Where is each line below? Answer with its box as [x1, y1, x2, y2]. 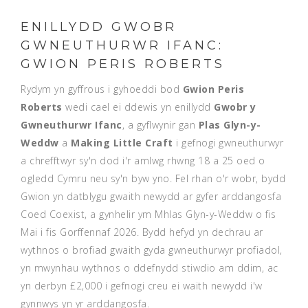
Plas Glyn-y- [198, 118, 261, 131]
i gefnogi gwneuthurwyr [173, 136, 283, 149]
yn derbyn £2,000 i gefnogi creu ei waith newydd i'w [21, 279, 263, 292]
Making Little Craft [71, 136, 173, 149]
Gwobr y [214, 100, 256, 113]
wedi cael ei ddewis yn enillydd [62, 100, 214, 113]
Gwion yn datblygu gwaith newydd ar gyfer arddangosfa [21, 190, 281, 203]
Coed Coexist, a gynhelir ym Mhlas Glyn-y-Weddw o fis [21, 208, 276, 221]
